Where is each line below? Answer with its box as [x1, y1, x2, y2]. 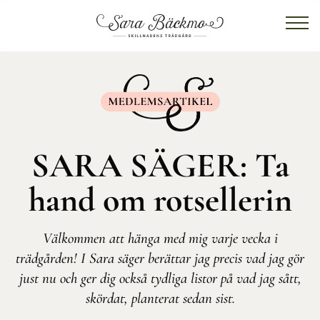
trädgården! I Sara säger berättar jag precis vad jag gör [16, 249, 304, 267]
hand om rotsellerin [28, 179, 292, 221]
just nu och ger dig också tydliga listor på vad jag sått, [19, 269, 301, 287]
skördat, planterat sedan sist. [85, 289, 235, 307]
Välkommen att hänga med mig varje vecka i [42, 229, 278, 247]
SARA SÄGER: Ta [31, 145, 289, 186]
